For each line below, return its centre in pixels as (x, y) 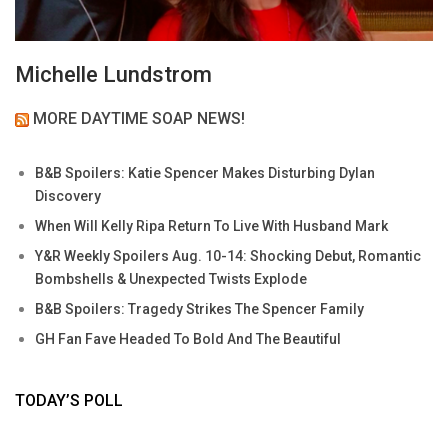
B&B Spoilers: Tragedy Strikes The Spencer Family (199, 309)
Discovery (68, 196)
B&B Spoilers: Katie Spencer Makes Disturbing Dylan (205, 173)
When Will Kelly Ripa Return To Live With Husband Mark (211, 226)
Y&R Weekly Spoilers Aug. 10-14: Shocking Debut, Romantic (228, 256)
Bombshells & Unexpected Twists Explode (171, 279)
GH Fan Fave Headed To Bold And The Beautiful (188, 339)
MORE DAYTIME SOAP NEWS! (139, 119)
